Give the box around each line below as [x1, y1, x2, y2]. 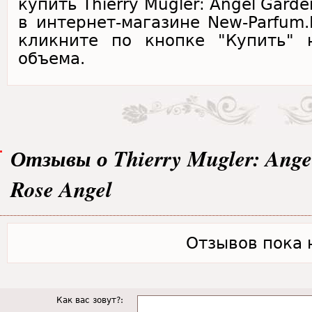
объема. [18, 49, 85, 68]
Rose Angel [10, 173, 112, 204]
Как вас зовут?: [56, 295, 123, 305]
